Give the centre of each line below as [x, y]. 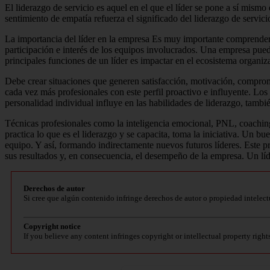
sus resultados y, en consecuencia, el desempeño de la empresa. [126, 156]
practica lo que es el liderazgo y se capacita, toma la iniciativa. [123, 134]
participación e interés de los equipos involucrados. [102, 50]
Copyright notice [52, 227]
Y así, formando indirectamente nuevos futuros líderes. [140, 145]
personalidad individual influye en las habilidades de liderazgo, [125, 103]
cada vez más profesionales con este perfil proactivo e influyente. [129, 92]
